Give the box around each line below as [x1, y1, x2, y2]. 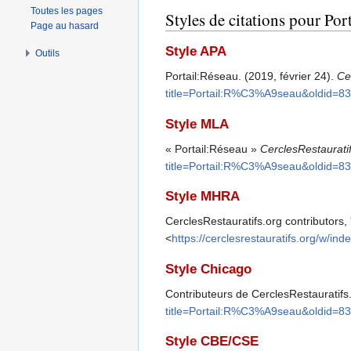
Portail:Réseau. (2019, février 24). [165, 70, 337, 83]
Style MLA [165, 116, 229, 132]
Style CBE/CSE [165, 334, 259, 349]
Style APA [165, 44, 226, 60]
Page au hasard [31, 20, 100, 31]
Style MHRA [165, 189, 240, 204]
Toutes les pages [31, 5, 103, 16]
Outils [35, 47, 60, 59]
